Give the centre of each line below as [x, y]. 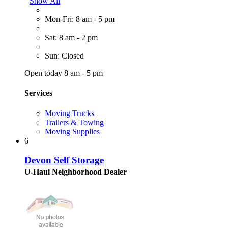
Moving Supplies [72, 131]
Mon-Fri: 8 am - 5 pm [80, 19]
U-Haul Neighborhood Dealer [76, 172]
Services [38, 93]
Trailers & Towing [74, 122]
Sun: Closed [64, 56]
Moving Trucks [69, 113]
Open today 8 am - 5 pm [64, 73]
